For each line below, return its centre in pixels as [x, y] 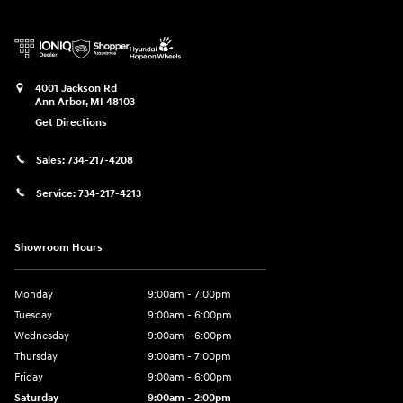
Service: [57, 194]
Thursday [36, 356]
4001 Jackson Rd [76, 88]
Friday [29, 377]
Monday [34, 294]
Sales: [52, 161]
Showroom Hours [58, 247]
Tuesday [33, 315]
